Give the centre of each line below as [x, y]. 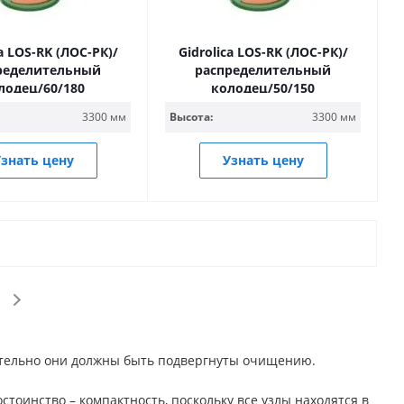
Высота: [191, 117]
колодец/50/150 [263, 88]
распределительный [263, 70]
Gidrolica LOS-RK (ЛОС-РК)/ [263, 52]
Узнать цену [263, 160]
